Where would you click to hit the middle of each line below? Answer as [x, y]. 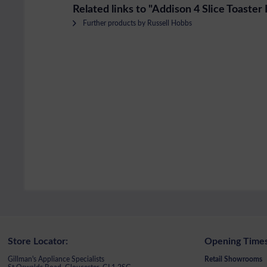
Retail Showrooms [233, 260]
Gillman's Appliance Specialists [56, 260]
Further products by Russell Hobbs [136, 24]
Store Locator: [38, 242]
